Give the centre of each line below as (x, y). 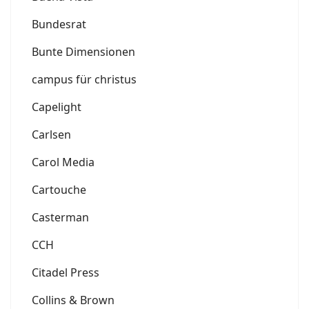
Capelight (57, 107)
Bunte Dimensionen (83, 51)
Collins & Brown (73, 300)
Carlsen (51, 134)
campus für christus (84, 79)
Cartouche (59, 189)
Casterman (60, 217)
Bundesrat (59, 24)
